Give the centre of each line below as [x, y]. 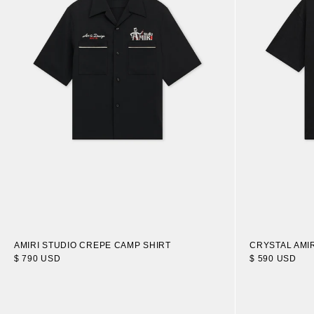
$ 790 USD [37, 259]
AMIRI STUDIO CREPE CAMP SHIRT [93, 246]
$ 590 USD [273, 259]
